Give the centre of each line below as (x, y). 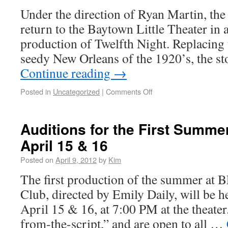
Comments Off (129, 91)
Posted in (36, 91)
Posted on (37, 160)
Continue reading (67, 73)
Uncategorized (76, 91)
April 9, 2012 (76, 160)
